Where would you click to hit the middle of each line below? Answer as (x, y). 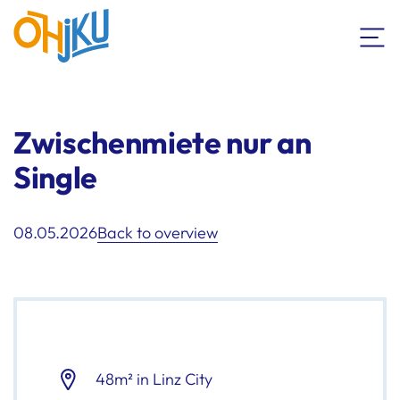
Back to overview (158, 233)
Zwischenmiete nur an (162, 142)
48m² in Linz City (152, 379)
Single (56, 177)
